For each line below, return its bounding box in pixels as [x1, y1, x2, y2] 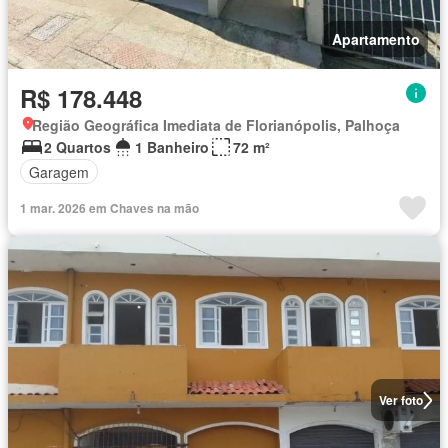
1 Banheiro [135, 137, 209, 157]
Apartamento [332, 29, 420, 49]
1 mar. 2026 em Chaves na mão [20, 199, 199, 217]
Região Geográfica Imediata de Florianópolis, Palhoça [32, 115, 400, 135]
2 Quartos [44, 137, 111, 157]
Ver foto [378, 391, 423, 409]
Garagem [29, 161, 89, 182]
